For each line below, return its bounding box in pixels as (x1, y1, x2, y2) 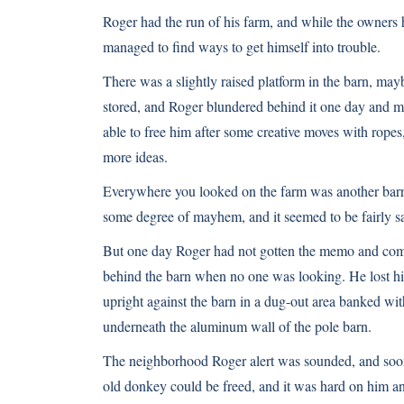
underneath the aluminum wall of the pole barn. (103, 317, 372, 335)
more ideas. (103, 147, 168, 166)
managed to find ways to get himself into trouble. (103, 37, 381, 56)
